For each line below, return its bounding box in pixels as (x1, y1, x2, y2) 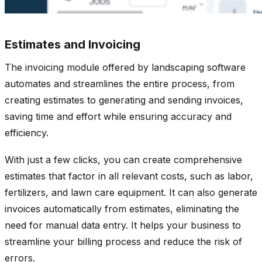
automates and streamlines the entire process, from (5, 77, 235, 89)
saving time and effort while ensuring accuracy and (5, 110, 232, 122)
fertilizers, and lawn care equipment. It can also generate (5, 186, 257, 198)
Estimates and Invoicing (5, 37, 140, 51)
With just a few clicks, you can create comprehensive (5, 153, 242, 166)
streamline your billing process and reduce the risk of (5, 235, 242, 247)
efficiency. (5, 126, 49, 139)
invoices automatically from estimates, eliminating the (5, 202, 239, 215)
